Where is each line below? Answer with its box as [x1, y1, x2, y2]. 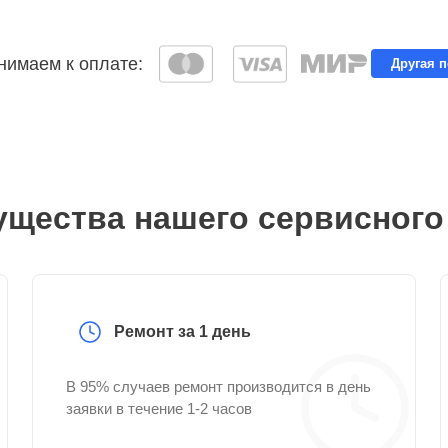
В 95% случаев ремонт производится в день [66, 378, 371, 395]
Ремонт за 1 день [114, 323, 251, 340]
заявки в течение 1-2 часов [66, 400, 252, 417]
